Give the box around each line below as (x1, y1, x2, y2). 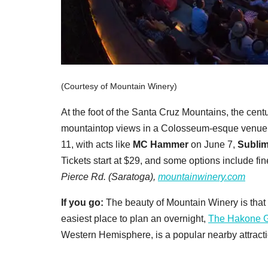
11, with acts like (61, 139, 133, 150)
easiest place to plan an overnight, (61, 213, 208, 224)
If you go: (61, 197, 106, 208)
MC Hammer (133, 139, 188, 150)
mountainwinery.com (158, 171, 245, 182)
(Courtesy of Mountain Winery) (61, 81, 177, 91)
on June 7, (188, 139, 237, 150)
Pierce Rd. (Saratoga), (61, 171, 158, 182)
